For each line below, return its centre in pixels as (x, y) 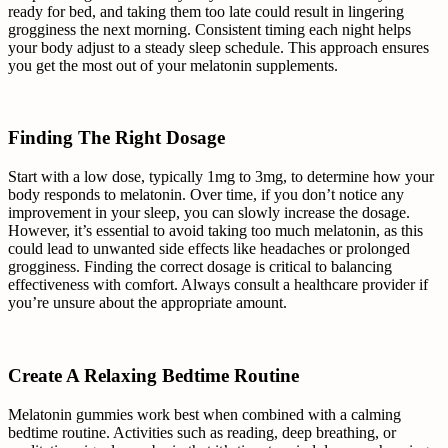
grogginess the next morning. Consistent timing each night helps (209, 29)
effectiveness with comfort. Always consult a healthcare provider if (218, 285)
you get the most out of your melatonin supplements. (173, 65)
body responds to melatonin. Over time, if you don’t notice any (206, 195)
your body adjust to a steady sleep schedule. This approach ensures (218, 47)
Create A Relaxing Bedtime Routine (153, 375)
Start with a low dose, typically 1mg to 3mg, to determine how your (221, 177)
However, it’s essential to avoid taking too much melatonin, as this (215, 231)
